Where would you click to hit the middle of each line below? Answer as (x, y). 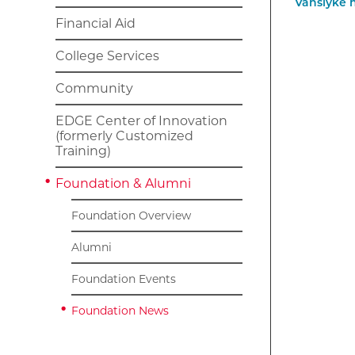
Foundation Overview (131, 216)
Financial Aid (95, 23)
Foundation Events (124, 279)
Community (94, 88)
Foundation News (120, 311)
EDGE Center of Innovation (141, 121)
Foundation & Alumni (123, 183)
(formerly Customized (124, 136)
